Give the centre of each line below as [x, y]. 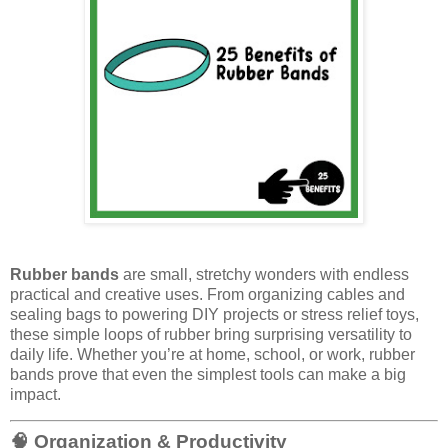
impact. [35, 394]
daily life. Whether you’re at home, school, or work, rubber [212, 354]
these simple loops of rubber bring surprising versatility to [211, 334]
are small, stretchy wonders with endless [264, 274]
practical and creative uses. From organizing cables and [207, 294]
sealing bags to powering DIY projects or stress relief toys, [214, 314]
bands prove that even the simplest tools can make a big [208, 374]
